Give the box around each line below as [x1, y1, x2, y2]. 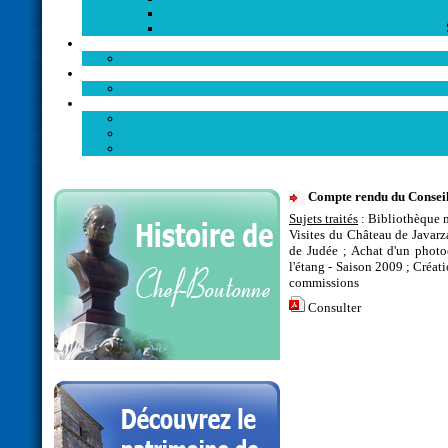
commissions [289, 276, 359, 291]
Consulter [308, 301, 361, 316]
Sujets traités [289, 212, 359, 227]
